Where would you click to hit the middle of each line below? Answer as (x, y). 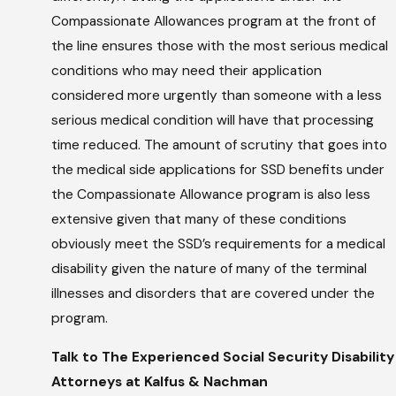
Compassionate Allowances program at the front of (214, 22)
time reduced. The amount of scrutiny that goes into (220, 145)
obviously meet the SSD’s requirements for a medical (219, 244)
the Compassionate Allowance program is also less (211, 195)
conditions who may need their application (187, 71)
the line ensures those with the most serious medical (220, 46)
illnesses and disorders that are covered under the (213, 294)
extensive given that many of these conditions (199, 220)
